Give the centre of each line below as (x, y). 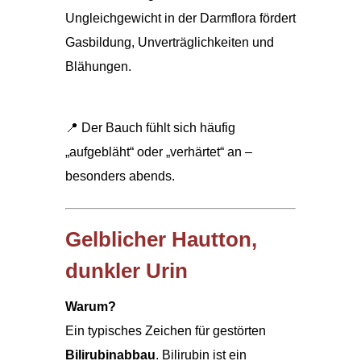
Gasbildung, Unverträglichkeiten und (169, 42)
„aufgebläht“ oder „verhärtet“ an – (158, 151)
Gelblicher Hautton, (161, 239)
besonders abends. (120, 176)
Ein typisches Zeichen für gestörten (165, 330)
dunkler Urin (126, 270)
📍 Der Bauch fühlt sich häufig (150, 127)
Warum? (90, 306)
